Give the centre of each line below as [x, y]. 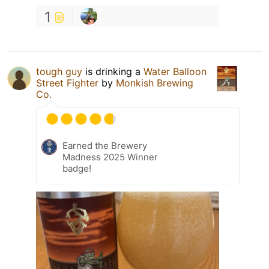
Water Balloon [175, 71]
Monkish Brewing [155, 83]
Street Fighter [67, 83]
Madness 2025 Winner [110, 157]
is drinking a [113, 71]
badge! [77, 168]
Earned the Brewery [105, 145]
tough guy [59, 71]
